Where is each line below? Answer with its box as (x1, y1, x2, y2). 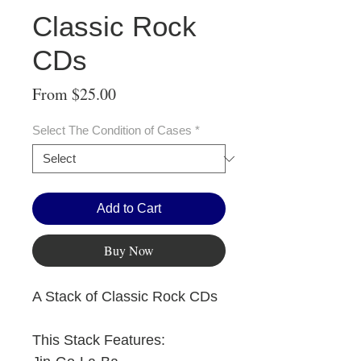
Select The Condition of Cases (32, 123, 192, 138)
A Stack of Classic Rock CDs (32, 288, 218, 305)
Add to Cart (97, 201, 161, 216)
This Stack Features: (32, 332, 165, 349)
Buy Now (104, 242, 154, 259)
